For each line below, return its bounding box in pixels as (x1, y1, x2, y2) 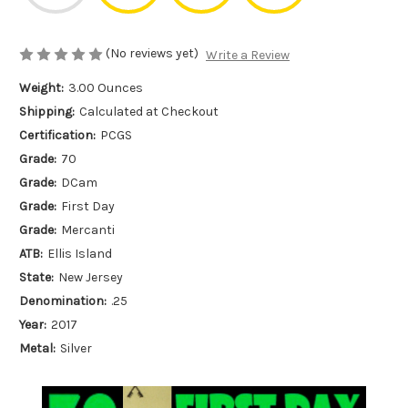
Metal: (19, 341, 56, 357)
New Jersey (57, 270, 123, 286)
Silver (59, 341, 92, 357)
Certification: (19, 127, 96, 144)
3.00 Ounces (67, 80, 143, 97)
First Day (60, 199, 115, 215)
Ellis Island (46, 246, 112, 262)
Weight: (19, 80, 64, 97)
